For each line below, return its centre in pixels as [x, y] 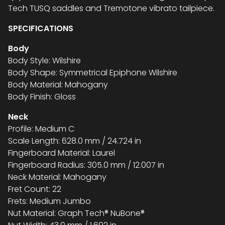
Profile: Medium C [41, 129]
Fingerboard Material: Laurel [62, 153]
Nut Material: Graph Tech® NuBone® [76, 213]
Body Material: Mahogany [58, 84]
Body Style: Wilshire [44, 60]
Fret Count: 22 [35, 189]
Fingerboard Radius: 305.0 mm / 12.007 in [86, 165]
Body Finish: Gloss [42, 96]
